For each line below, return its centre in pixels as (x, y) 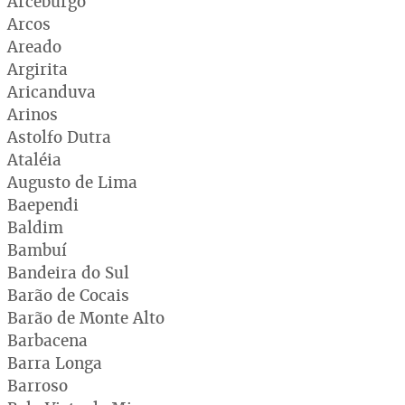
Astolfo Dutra (59, 137)
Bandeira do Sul (68, 272)
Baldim (35, 227)
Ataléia (34, 159)
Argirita (38, 69)
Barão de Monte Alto (86, 317)
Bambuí (37, 250)
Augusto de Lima (72, 182)
